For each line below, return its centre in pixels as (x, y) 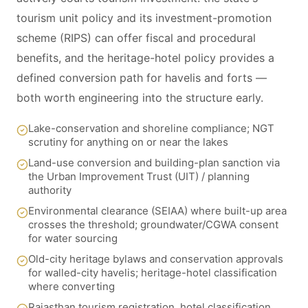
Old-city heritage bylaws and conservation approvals (156, 259)
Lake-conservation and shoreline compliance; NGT (151, 128)
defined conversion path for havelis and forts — (142, 78)
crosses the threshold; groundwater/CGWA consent (153, 224)
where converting (71, 286)
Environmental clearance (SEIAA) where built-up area (157, 211)
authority (50, 190)
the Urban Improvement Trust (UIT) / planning (139, 176)
